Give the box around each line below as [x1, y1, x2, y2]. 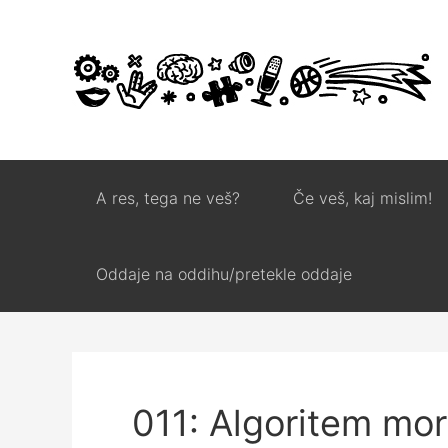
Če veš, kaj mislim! [293, 188, 432, 208]
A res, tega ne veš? [96, 188, 240, 208]
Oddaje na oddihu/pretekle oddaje [96, 264, 352, 284]
